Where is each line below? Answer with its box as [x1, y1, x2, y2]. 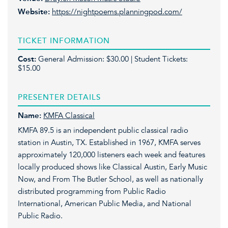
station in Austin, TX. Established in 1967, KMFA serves [18, 137, 201, 147]
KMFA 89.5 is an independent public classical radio [18, 125, 188, 135]
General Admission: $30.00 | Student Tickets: [38, 54, 188, 64]
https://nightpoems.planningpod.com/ [52, 7, 182, 16]
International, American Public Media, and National [18, 198, 191, 208]
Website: [18, 7, 52, 16]
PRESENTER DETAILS [18, 93, 101, 102]
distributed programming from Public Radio [18, 186, 166, 196]
